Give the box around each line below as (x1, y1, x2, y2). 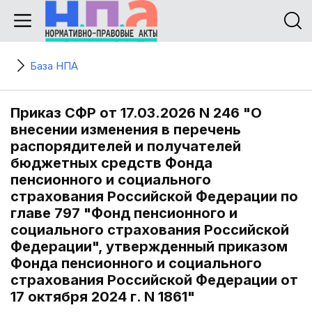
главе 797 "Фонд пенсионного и (10, 205, 237, 221)
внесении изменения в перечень (10, 121, 241, 138)
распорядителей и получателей (10, 138, 241, 155)
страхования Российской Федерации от (10, 272, 298, 288)
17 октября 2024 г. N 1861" (10, 288, 195, 305)
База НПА (30, 59, 78, 72)
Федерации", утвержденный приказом (10, 238, 288, 255)
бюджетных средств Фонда (10, 155, 212, 171)
